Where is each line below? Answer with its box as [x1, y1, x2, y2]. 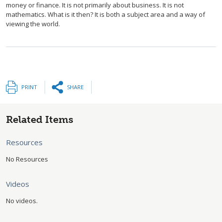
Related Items [6, 113, 73, 125]
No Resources [6, 155, 48, 164]
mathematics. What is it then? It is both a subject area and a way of [6, 10, 205, 19]
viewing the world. [6, 19, 60, 28]
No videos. [6, 196, 38, 205]
